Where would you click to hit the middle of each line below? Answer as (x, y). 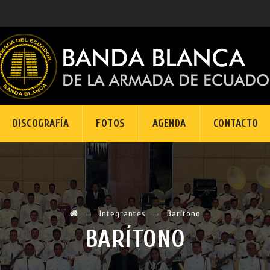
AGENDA (169, 123)
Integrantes (122, 214)
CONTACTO (236, 123)
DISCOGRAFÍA (40, 123)
